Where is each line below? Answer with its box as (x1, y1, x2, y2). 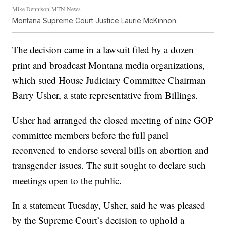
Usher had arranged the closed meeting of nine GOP (12, 114, 214, 127)
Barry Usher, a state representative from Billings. (12, 89, 198, 102)
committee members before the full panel (12, 129, 169, 142)
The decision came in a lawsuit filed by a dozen (12, 43, 194, 56)
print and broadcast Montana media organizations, (12, 59, 205, 72)
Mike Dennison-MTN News (12, 5, 81, 13)
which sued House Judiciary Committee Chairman (12, 74, 206, 87)
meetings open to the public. (12, 174, 122, 187)
